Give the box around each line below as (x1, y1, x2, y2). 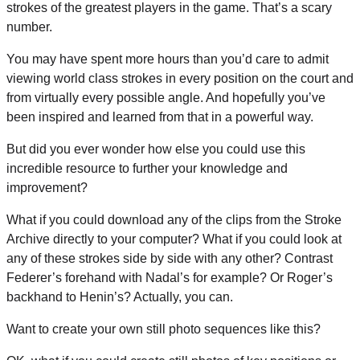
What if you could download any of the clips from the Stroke (6, 213, 342, 227)
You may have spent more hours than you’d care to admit (6, 52, 329, 67)
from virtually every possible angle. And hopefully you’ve (6, 91, 325, 105)
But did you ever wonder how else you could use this (6, 142, 305, 157)
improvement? (6, 181, 88, 195)
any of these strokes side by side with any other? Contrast (6, 252, 333, 266)
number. (6, 20, 52, 35)
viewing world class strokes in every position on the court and (6, 72, 354, 86)
